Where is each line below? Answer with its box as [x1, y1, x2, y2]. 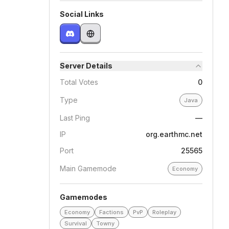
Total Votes [60, 78, 98, 86]
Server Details [60, 61, 112, 70]
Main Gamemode [60, 164, 117, 173]
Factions [99, 209, 124, 216]
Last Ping [60, 113, 90, 122]
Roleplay [152, 209, 176, 216]
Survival [64, 220, 87, 227]
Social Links [60, 10, 104, 18]
